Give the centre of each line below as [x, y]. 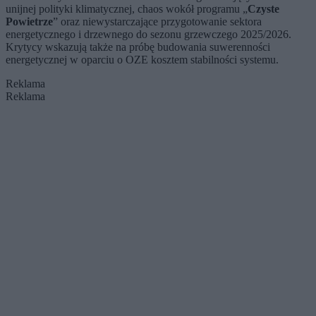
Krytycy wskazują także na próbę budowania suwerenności [138, 47]
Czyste [263, 9]
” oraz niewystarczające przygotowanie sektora [157, 22]
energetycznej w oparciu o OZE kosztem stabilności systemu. [142, 60]
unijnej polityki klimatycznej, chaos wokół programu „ [127, 9]
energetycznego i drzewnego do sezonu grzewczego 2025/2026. [148, 35]
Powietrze [29, 22]
